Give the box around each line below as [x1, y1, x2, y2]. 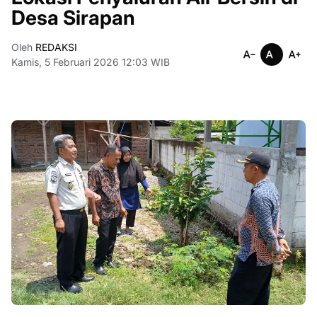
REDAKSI [33, 41, 77, 53]
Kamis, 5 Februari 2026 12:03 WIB [11, 56, 170, 68]
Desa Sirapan [11, 6, 135, 30]
